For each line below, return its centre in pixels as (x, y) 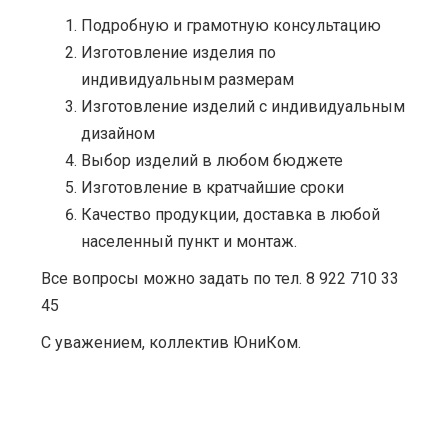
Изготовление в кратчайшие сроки (212, 187)
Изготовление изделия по (178, 52)
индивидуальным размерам (187, 79)
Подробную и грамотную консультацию (231, 25)
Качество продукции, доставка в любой (230, 214)
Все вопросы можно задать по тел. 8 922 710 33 (220, 278)
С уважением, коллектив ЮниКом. (171, 342)
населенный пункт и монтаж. (189, 241)
